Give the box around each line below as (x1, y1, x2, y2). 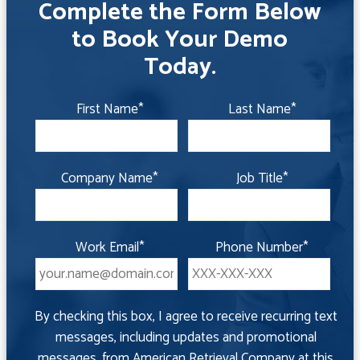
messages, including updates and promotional (55, 326, 317, 349)
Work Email (75, 236, 139, 259)
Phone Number (215, 236, 304, 259)
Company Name (61, 167, 153, 190)
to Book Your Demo (72, 20, 288, 59)
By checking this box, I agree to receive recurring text (34, 305, 337, 328)
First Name (76, 98, 138, 121)
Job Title (235, 167, 283, 190)
